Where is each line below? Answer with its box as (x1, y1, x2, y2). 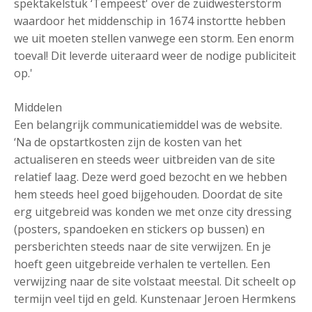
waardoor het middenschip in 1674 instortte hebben (14, 13, 286, 29)
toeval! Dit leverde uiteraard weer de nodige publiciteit (14, 48, 296, 63)
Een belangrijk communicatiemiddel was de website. (14, 117, 282, 132)
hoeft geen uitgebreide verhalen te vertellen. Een (14, 256, 270, 272)
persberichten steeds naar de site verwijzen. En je (14, 239, 271, 254)
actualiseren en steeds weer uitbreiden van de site (14, 152, 275, 167)
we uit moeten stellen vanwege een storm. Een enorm (14, 31, 294, 46)
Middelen (14, 100, 62, 115)
